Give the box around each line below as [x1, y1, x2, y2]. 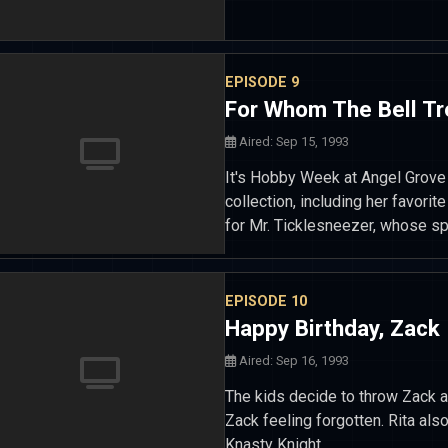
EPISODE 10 [225, 292, 307, 310]
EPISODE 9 [225, 74, 299, 91]
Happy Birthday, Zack [225, 314, 440, 341]
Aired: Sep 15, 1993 [236, 134, 349, 149]
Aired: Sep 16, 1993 [236, 352, 349, 368]
